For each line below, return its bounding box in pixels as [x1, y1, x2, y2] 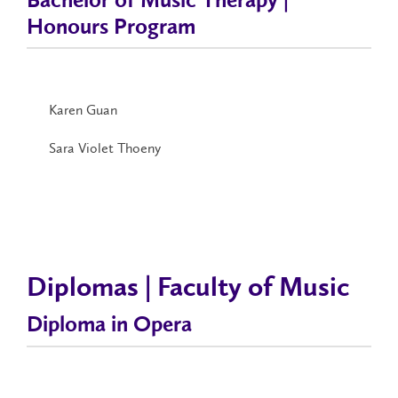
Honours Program [27, 16, 195, 39]
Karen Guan [49, 101, 117, 119]
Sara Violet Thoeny [49, 139, 161, 157]
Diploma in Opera [27, 314, 192, 338]
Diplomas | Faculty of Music [27, 275, 349, 304]
